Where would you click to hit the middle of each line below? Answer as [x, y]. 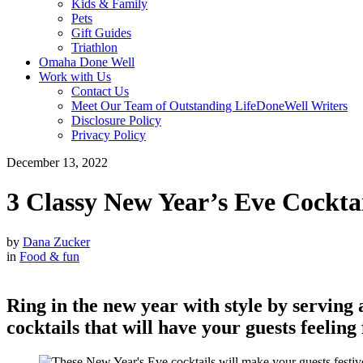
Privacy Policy [109, 135]
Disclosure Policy [116, 120]
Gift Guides [101, 33]
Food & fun [49, 256]
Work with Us [75, 77]
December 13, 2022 [57, 162]
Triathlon [94, 47]
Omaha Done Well [87, 62]
